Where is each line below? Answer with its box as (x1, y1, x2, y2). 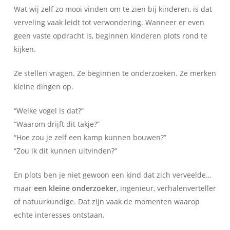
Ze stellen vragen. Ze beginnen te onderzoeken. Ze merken (13, 68, 216, 78)
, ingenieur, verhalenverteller (116, 183, 216, 193)
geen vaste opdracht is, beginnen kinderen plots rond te (13, 30, 207, 41)
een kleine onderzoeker (33, 183, 117, 193)
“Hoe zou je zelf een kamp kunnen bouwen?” (13, 132, 166, 142)
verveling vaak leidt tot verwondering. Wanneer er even (13, 17, 204, 27)
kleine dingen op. (13, 81, 73, 91)
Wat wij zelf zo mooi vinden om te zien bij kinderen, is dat (13, 4, 212, 14)
